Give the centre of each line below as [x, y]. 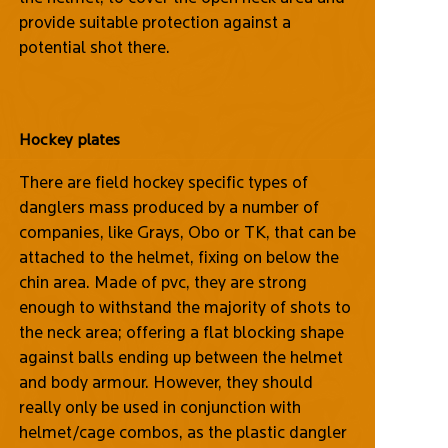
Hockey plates [69, 139]
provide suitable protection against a [154, 21]
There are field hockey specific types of [163, 181]
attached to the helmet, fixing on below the [178, 256]
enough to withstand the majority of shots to [184, 306]
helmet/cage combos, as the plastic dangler [182, 431]
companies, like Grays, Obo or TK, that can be [187, 231]
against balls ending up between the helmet [180, 356]
